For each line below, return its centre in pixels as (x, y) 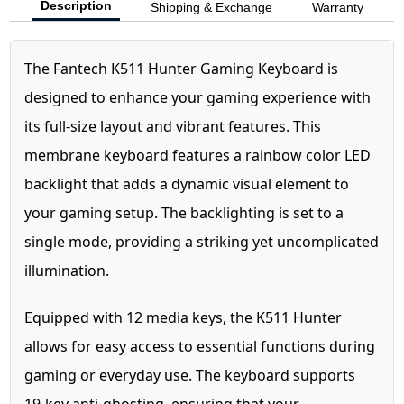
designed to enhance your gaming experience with (198, 98)
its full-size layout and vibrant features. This (173, 127)
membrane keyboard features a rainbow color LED (198, 156)
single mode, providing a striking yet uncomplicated (202, 242)
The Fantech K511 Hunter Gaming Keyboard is (182, 69)
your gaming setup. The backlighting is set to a (184, 213)
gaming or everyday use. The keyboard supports (190, 376)
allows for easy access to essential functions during (200, 347)
